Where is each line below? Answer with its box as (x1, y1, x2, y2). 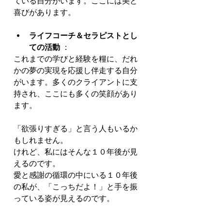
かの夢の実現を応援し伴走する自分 (14, 66, 138, 76)
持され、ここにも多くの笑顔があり (14, 89, 138, 99)
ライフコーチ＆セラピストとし (29, 31, 138, 41)
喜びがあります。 (14, 8, 76, 17)
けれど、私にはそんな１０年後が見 (14, 147, 138, 157)
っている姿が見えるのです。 (14, 194, 114, 203)
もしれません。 (14, 136, 68, 145)
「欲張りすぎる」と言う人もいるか (14, 124, 138, 134)
